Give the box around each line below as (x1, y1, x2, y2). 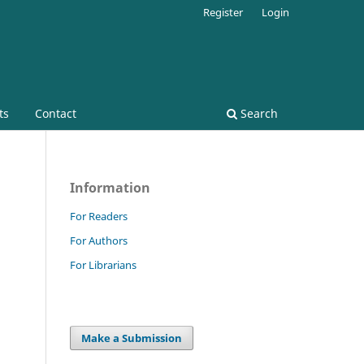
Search (237, 105, 278, 121)
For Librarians (70, 257, 136, 272)
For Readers (70, 208, 128, 223)
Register (203, 4, 244, 19)
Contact (35, 105, 76, 121)
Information (70, 178, 150, 197)
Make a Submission (81, 330, 183, 345)
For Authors (70, 232, 128, 248)
